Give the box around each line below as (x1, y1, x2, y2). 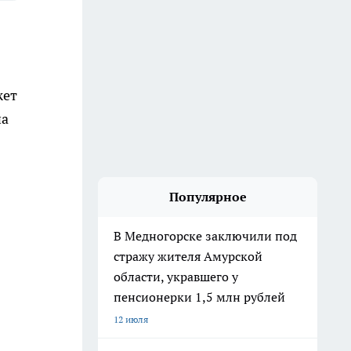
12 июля (114, 313, 148, 325)
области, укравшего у (114, 269, 238, 284)
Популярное (168, 189, 247, 204)
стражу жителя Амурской (114, 248, 262, 264)
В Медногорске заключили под (114, 228, 297, 244)
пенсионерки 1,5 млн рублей (114, 289, 285, 305)
